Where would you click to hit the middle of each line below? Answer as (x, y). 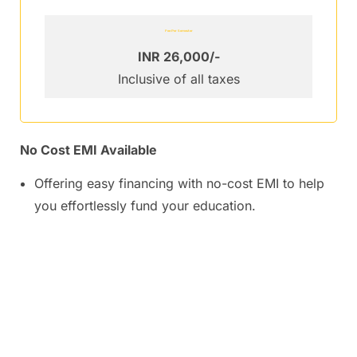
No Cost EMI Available (88, 150)
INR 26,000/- (178, 57)
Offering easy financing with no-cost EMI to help (179, 184)
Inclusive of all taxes (178, 79)
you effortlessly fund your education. (145, 206)
